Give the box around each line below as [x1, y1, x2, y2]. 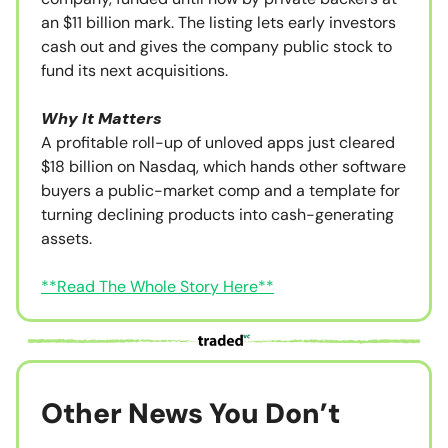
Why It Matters [41, 108, 162, 130]
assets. [41, 228, 92, 250]
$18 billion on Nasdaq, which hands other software [41, 156, 406, 178]
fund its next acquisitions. [41, 60, 228, 82]
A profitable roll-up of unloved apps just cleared [41, 132, 395, 154]
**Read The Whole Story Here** [41, 276, 274, 298]
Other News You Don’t [41, 394, 340, 432]
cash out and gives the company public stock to [41, 36, 392, 58]
